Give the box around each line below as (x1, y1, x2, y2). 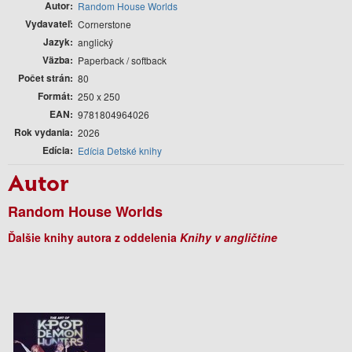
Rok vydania (14, 124, 70, 139)
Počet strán (18, 70, 70, 85)
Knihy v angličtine (180, 229, 277, 245)
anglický (78, 35, 113, 49)
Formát (38, 88, 70, 103)
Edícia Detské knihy (78, 143, 162, 157)
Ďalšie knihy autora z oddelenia (8, 229, 180, 245)
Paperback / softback (78, 53, 167, 67)
